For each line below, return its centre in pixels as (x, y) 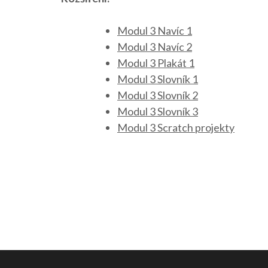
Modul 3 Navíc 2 (155, 46)
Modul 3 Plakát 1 (156, 63)
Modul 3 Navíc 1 (155, 30)
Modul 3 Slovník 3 (158, 111)
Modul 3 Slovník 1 (158, 79)
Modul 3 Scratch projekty (176, 127)
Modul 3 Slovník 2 (158, 95)
